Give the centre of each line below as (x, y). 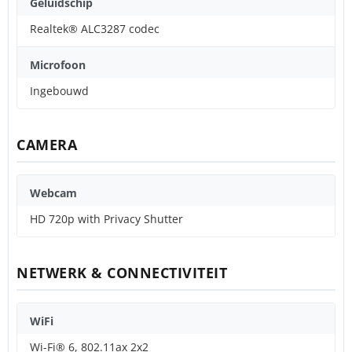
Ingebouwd (59, 90)
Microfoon (58, 64)
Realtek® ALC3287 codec (95, 28)
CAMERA (47, 144)
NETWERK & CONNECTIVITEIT (122, 272)
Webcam (53, 192)
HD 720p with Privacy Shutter (106, 218)
